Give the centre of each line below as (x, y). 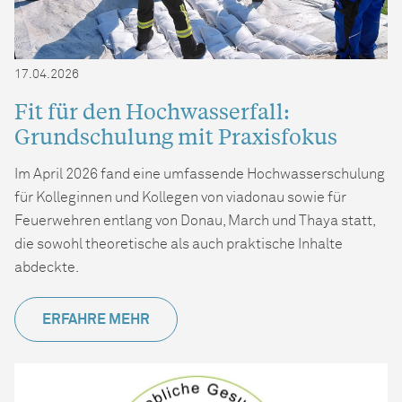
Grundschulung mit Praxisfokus (176, 135)
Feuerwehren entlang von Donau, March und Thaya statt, (195, 220)
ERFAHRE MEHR (96, 319)
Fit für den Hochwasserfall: (152, 110)
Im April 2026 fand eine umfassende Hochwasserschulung (200, 174)
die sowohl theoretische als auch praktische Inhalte (179, 244)
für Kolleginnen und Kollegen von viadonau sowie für (180, 197)
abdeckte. (47, 267)
